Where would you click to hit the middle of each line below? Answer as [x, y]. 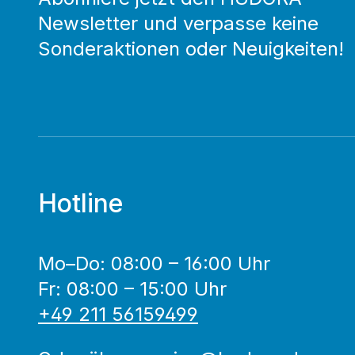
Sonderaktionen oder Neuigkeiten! [191, 49]
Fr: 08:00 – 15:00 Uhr [132, 289]
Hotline [80, 203]
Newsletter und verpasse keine [178, 23]
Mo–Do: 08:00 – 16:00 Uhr [154, 263]
